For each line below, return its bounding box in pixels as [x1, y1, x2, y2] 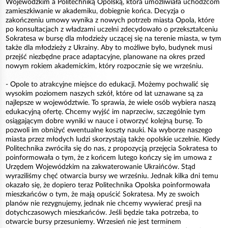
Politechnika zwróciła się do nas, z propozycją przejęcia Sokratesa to [6, 145, 217, 152]
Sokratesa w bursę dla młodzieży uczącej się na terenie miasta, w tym [6, 35, 221, 42]
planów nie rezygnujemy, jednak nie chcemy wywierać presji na [6, 199, 202, 207]
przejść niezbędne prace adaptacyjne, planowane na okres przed [6, 53, 205, 61]
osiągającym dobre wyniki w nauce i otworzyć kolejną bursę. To [6, 117, 203, 125]
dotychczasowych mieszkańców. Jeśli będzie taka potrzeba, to [6, 209, 198, 216]
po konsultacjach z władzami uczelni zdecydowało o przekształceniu [6, 25, 218, 33]
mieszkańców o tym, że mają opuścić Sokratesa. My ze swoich [6, 190, 199, 198]
